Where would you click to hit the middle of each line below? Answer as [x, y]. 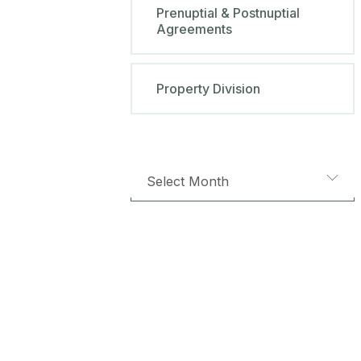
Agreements [194, 29]
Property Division [208, 88]
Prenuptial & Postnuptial [228, 12]
